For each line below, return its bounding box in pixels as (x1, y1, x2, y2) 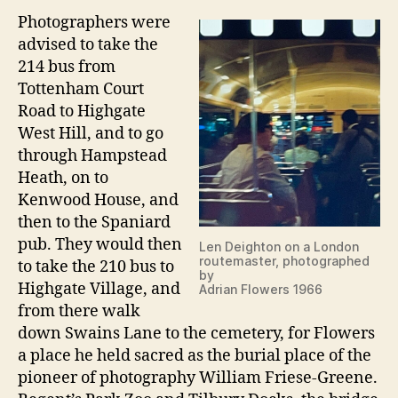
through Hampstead (18, 146, 167, 166)
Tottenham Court (18, 79, 144, 99)
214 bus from (18, 57, 115, 77)
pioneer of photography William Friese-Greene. (18, 368, 378, 388)
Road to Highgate (18, 101, 146, 122)
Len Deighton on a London (199, 239, 359, 254)
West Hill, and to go (18, 123, 163, 144)
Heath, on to (18, 168, 108, 188)
